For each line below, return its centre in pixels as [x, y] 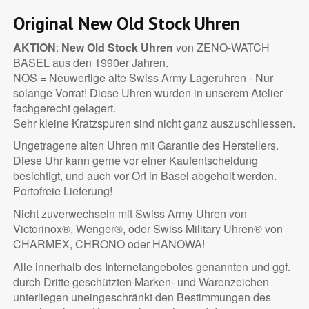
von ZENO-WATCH [221, 48]
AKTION [34, 48]
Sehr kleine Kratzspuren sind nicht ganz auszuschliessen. [154, 123]
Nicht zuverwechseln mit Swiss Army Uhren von [130, 214]
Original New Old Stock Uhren [126, 23]
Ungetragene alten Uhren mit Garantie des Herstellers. [146, 146]
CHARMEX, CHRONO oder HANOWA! [109, 244]
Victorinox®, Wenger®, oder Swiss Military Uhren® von [148, 229]
